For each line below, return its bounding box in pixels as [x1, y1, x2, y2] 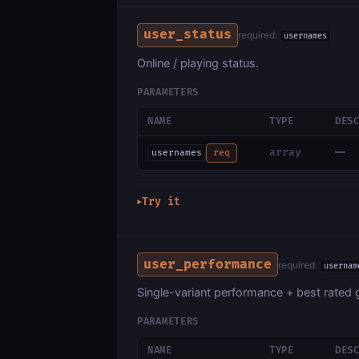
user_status [143, 26, 232, 43]
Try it [142, 196, 180, 209]
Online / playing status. [137, 55, 259, 70]
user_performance [143, 256, 272, 272]
